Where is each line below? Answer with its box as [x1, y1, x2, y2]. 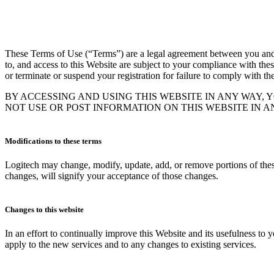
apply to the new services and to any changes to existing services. [5, 239, 256, 250]
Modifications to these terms [5, 136, 102, 146]
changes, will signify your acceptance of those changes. [5, 171, 218, 182]
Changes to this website [5, 205, 84, 215]
